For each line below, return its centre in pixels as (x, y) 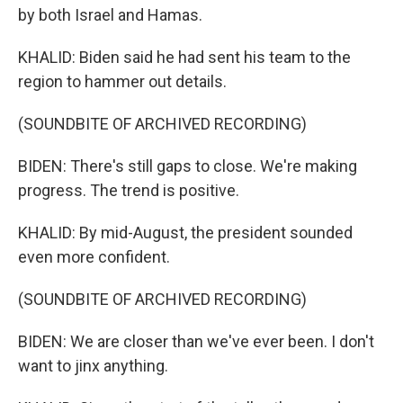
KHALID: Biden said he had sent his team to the (184, 57)
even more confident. (94, 257)
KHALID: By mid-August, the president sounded (185, 233)
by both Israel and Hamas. (110, 15)
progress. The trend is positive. (129, 190)
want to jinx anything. (93, 366)
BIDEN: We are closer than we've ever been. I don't (196, 341)
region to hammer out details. (122, 81)
